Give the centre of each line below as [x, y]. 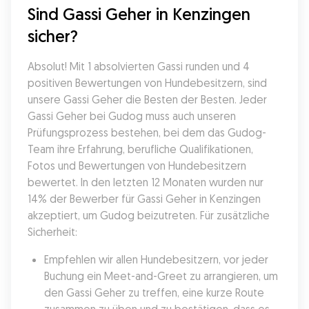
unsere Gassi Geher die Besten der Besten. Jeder [147, 99]
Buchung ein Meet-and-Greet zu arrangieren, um [161, 276]
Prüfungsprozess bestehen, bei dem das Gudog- [147, 132]
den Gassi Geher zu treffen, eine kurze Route [154, 292]
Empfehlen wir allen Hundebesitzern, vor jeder [156, 259]
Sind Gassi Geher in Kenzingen [139, 14]
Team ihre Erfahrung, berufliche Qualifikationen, [140, 149]
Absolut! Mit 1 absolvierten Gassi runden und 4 [139, 66]
